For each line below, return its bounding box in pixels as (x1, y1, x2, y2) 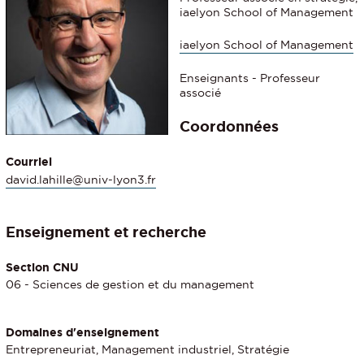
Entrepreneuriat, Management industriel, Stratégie (6, 343, 289, 357)
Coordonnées (180, 117, 279, 134)
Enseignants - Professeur (180, 71, 320, 84)
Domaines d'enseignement (6, 326, 159, 340)
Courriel (6, 154, 52, 168)
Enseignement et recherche (6, 223, 206, 240)
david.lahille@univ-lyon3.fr (6, 173, 156, 187)
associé (180, 85, 221, 99)
